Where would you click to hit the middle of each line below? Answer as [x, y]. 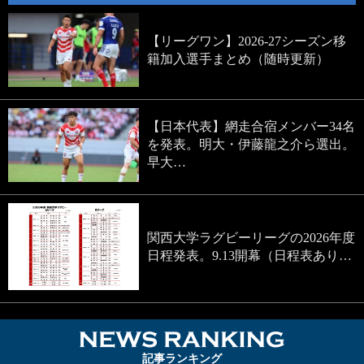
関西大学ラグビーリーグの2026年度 [251, 237]
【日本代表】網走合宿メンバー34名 [251, 127]
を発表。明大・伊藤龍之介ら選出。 [251, 145]
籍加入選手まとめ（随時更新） [238, 58]
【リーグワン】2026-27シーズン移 [247, 41]
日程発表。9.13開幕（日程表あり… [250, 255]
